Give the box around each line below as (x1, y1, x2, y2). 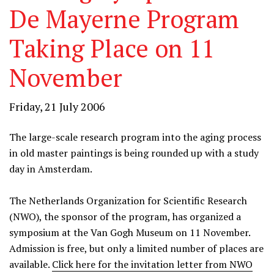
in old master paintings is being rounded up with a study (9, 146, 259, 160)
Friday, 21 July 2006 (9, 99, 105, 114)
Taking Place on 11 (9, 32, 215, 64)
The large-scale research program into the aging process (9, 130, 261, 144)
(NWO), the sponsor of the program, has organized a (9, 210, 241, 223)
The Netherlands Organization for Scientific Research (9, 194, 247, 207)
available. (9, 257, 52, 271)
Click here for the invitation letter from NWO (52, 257, 253, 271)
